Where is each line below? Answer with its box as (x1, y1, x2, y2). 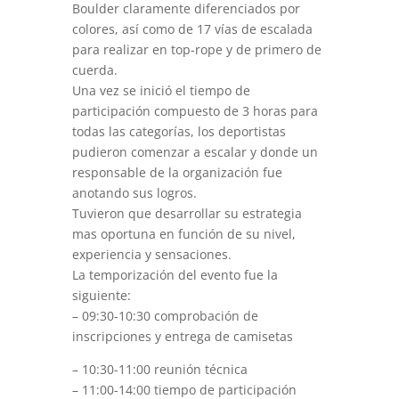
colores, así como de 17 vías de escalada (71, 20, 313, 37)
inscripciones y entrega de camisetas (71, 328, 293, 345)
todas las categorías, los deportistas (71, 123, 286, 140)
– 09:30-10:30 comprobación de (71, 307, 258, 324)
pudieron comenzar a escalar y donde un (71, 143, 318, 160)
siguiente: (71, 287, 131, 304)
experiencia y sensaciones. (71, 246, 232, 263)
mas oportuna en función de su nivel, (71, 225, 296, 242)
